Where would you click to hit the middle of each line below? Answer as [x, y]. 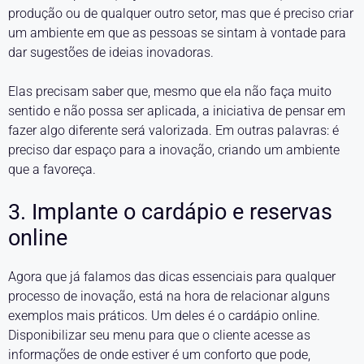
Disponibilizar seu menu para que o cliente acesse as [159, 335]
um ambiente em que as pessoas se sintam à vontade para [177, 33]
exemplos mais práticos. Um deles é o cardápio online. [164, 316]
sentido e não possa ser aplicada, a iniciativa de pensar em [177, 111]
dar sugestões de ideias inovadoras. [111, 52]
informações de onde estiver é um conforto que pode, [159, 355]
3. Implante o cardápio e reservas [170, 212]
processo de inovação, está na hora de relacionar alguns [169, 296]
